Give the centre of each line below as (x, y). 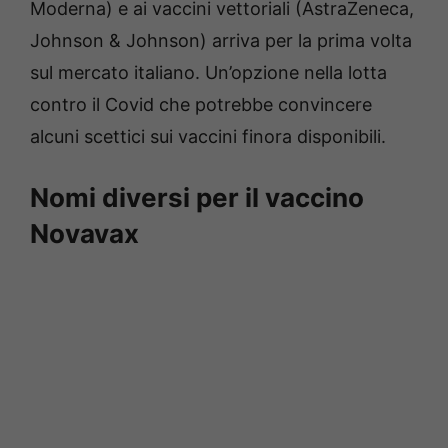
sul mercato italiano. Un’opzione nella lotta (208, 73)
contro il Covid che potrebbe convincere (201, 105)
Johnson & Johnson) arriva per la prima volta (221, 41)
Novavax (84, 234)
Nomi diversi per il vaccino (197, 198)
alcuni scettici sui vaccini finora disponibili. (208, 137)
